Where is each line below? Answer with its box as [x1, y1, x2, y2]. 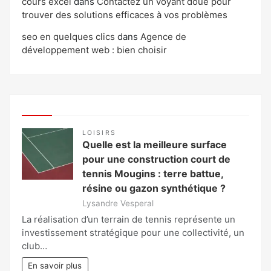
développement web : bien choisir [22, 44, 167, 56]
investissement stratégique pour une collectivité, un [22, 226, 244, 238]
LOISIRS [82, 128, 116, 137]
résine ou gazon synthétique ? [82, 181, 226, 194]
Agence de [140, 31, 186, 43]
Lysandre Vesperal [82, 198, 154, 208]
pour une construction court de [82, 152, 230, 165]
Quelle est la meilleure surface [82, 138, 227, 151]
